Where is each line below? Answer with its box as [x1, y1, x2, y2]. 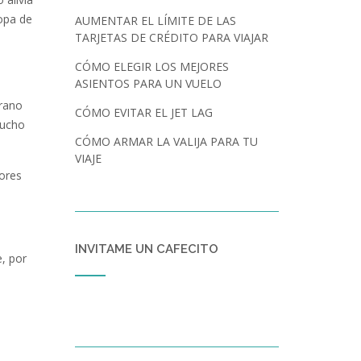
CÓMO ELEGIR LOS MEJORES [74, 59, 229, 74]
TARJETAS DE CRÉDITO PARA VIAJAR [74, 30, 268, 45]
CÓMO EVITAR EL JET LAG [74, 105, 213, 120]
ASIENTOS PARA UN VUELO [74, 76, 222, 91]
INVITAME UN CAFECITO [74, 242, 218, 256]
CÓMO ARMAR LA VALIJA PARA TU [74, 134, 258, 149]
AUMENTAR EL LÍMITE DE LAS [74, 13, 236, 28]
